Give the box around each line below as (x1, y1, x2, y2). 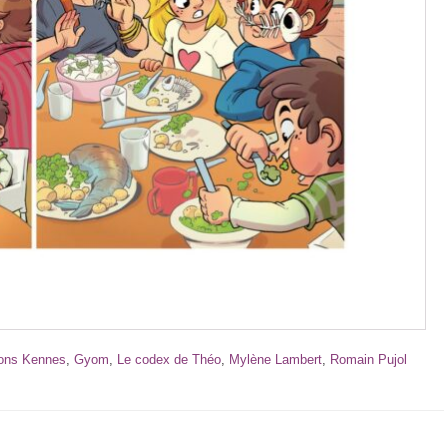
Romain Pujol (330, 352, 407, 368)
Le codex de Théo (117, 352, 221, 368)
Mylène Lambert (229, 352, 322, 368)
